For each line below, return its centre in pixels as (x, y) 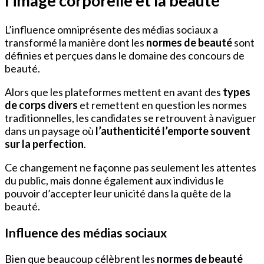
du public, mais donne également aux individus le (114, 181)
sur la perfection (44, 144)
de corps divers (41, 105)
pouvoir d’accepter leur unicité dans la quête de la (118, 194)
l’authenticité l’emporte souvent (173, 131)
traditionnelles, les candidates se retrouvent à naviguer (131, 118)
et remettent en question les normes (162, 105)
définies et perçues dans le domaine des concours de (125, 56)
